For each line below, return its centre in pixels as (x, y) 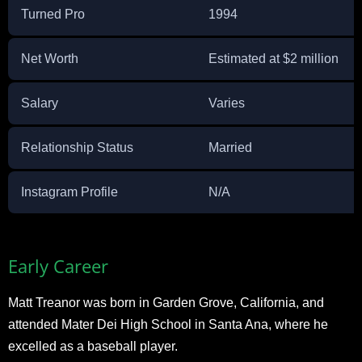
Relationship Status (77, 147)
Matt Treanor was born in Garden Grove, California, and (166, 303)
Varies (227, 103)
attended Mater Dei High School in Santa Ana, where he (168, 324)
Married (230, 147)
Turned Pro (53, 14)
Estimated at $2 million (274, 59)
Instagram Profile (69, 192)
